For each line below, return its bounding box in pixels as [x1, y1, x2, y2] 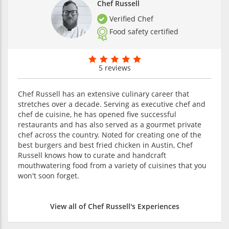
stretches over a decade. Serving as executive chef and [18, 99, 205, 109]
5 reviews [98, 62, 131, 73]
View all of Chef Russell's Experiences [50, 201, 179, 211]
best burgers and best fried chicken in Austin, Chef [18, 140, 193, 150]
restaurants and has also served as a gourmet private [18, 119, 201, 129]
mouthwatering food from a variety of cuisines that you [18, 160, 207, 170]
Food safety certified [109, 27, 178, 36]
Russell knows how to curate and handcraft [18, 150, 166, 160]
